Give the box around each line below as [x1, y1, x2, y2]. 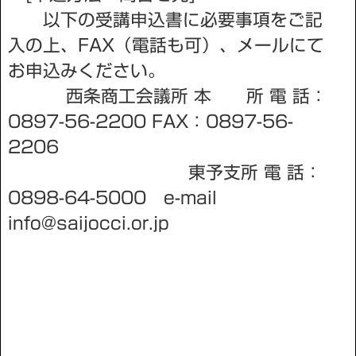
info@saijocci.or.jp [8, 214, 169, 232]
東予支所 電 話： [8, 163, 322, 181]
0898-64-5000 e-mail [8, 188, 217, 207]
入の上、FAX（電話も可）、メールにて [8, 36, 324, 54]
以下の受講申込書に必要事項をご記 [8, 10, 323, 29]
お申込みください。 [8, 61, 165, 79]
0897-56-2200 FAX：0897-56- [8, 112, 293, 130]
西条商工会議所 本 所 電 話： [8, 87, 327, 105]
